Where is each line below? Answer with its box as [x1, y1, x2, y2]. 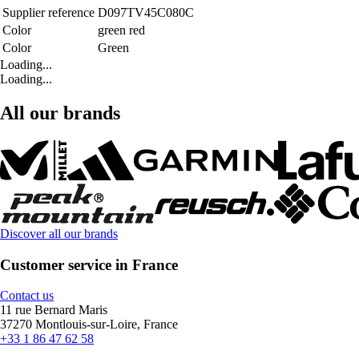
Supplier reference [2, 6, 95, 20]
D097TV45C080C [98, 6, 194, 20]
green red [98, 23, 145, 38]
